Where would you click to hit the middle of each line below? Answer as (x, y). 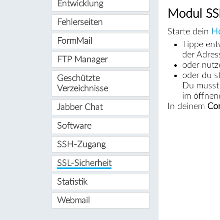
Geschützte (78, 78)
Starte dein (189, 31)
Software (74, 126)
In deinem (187, 106)
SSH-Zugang (81, 144)
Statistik (72, 182)
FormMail (74, 41)
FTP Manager (82, 59)
